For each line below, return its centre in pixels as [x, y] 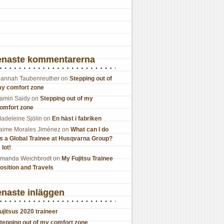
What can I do [89, 129]
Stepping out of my [66, 98]
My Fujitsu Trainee [87, 158]
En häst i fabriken [77, 118]
